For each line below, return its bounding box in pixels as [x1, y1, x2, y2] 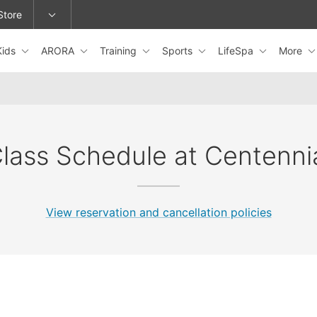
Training [100, 44, 139, 57]
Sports [162, 44, 195, 57]
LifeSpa [218, 44, 256, 57]
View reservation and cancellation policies [45, 205, 272, 219]
